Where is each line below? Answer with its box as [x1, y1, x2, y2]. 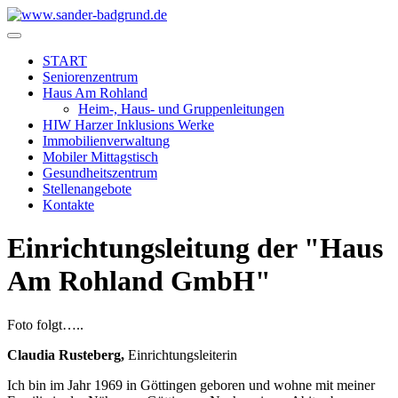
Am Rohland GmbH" [7, 265, 271, 298]
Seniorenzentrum [43, 69, 138, 84]
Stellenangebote [43, 181, 131, 196]
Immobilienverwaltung [43, 133, 170, 148]
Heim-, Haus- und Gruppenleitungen [78, 101, 284, 116]
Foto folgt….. [7, 316, 84, 332]
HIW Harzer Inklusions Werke [43, 117, 214, 132]
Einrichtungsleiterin [128, 346, 237, 362]
